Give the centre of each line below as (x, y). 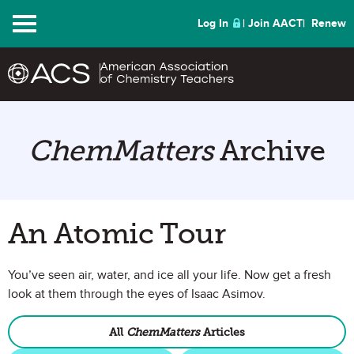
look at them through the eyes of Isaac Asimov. (137, 294)
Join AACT (275, 23)
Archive (269, 151)
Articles (222, 332)
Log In (213, 23)
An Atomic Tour (117, 233)
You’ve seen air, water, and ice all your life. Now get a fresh (169, 275)
